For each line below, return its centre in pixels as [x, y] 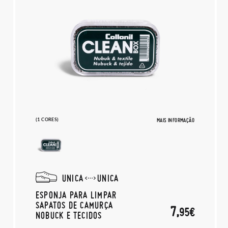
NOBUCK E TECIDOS [69, 215]
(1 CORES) [47, 119]
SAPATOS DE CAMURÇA [74, 205]
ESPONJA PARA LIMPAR [76, 195]
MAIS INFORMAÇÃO [176, 120]
